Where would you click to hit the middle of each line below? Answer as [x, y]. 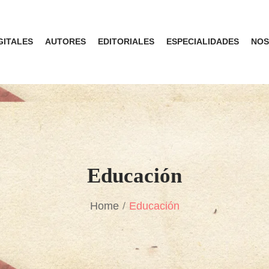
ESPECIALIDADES [202, 41]
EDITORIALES [126, 41]
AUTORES [65, 41]
